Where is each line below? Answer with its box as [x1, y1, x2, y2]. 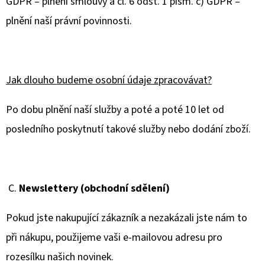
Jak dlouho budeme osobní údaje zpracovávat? [6, 73, 212, 88]
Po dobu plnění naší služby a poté [6, 102, 154, 117]
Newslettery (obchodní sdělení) [19, 181, 170, 196]
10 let [185, 102, 210, 117]
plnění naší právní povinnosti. [6, 14, 132, 28]
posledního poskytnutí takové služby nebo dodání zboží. [6, 122, 251, 137]
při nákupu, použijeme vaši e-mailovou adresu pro [6, 230, 222, 245]
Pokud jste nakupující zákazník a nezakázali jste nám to [6, 211, 247, 225]
